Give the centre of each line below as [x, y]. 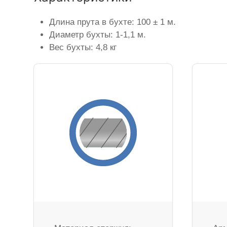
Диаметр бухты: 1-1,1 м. [98, 34]
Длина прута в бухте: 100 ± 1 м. [113, 22]
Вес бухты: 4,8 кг [83, 47]
